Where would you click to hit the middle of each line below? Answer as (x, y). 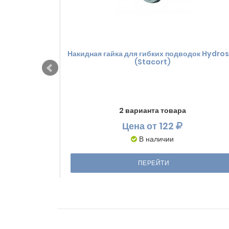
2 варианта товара (152, 110)
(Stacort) (152, 62)
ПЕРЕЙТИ (154, 163)
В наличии (156, 139)
